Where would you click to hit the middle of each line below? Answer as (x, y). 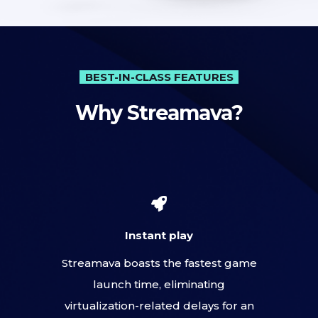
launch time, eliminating (159, 284)
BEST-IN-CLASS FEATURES (159, 77)
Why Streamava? (159, 112)
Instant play (159, 236)
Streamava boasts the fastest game (159, 263)
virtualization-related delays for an (159, 305)
